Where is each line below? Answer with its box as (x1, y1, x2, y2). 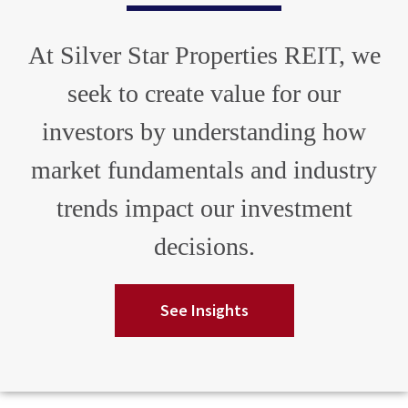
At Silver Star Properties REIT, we (27, 40, 381, 69)
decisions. (153, 231, 255, 260)
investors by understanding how (42, 117, 366, 146)
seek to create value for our (67, 78, 341, 107)
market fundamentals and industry (31, 155, 377, 184)
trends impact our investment (56, 193, 352, 222)
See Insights (159, 299, 249, 321)
